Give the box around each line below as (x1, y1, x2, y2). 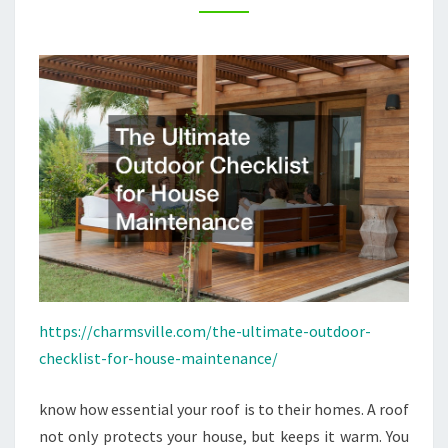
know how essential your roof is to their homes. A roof (39, 398, 409, 419)
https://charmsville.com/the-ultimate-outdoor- (39, 320, 371, 341)
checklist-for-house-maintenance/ (39, 347, 278, 368)
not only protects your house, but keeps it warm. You (39, 425, 409, 446)
